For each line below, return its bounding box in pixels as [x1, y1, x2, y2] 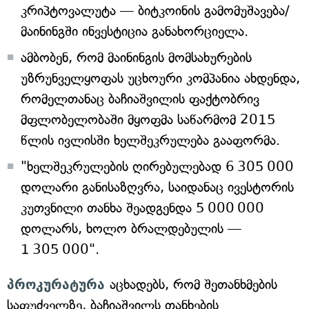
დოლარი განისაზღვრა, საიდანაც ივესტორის [21, 179, 294, 195]
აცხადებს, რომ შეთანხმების [110, 277, 277, 292]
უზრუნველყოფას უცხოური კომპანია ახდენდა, [21, 70, 300, 86]
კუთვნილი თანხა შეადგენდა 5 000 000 [21, 200, 264, 216]
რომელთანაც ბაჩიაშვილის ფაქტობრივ [21, 91, 259, 107]
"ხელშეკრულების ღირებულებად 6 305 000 [21, 159, 294, 175]
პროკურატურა [7, 277, 110, 292]
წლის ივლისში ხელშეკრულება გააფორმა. [21, 132, 280, 148]
